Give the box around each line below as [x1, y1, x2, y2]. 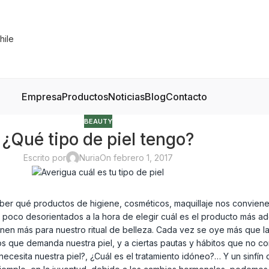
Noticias [107, 90, 145, 103]
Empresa [21, 90, 62, 103]
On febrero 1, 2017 [99, 153, 173, 163]
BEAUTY [83, 117, 112, 125]
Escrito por [23, 153, 66, 163]
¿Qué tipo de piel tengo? [2, 129, 194, 150]
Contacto [165, 90, 207, 103]
